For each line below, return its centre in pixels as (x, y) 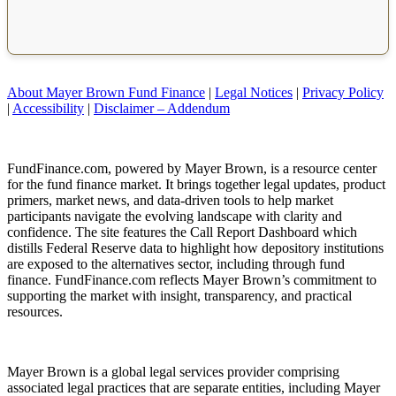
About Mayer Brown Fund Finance (106, 93)
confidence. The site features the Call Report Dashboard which (182, 232)
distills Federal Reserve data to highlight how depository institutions (195, 248)
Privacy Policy (343, 93)
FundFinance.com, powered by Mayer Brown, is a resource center (192, 169)
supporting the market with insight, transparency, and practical (179, 296)
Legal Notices (254, 93)
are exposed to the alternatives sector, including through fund (176, 264)
